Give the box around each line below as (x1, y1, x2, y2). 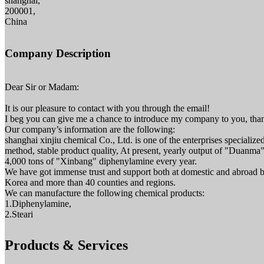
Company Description (5, 47, 111, 60)
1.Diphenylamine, (5, 199, 71, 209)
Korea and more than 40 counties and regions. (5, 177, 176, 188)
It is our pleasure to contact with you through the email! (5, 103, 210, 114)
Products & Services (5, 237, 128, 253)
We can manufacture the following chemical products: (5, 188, 204, 199)
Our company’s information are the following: (5, 124, 175, 135)
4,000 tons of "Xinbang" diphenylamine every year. (5, 156, 197, 167)
